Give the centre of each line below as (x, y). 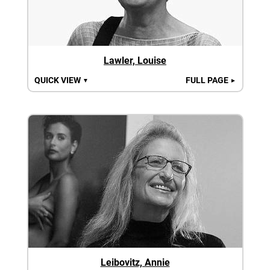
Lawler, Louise (135, 60)
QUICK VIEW (58, 80)
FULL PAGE (208, 80)
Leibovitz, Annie (135, 262)
